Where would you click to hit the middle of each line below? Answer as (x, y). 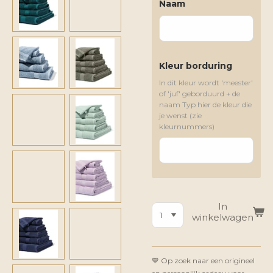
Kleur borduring (196, 66)
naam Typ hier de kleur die (205, 105)
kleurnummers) (187, 126)
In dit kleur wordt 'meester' (206, 83)
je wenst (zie (180, 115)
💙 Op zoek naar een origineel (203, 261)
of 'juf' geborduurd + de (200, 94)
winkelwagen (222, 217)
